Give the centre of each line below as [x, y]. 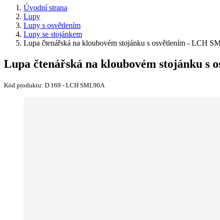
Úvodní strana [45, 8]
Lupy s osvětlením [52, 25]
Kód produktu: [24, 85]
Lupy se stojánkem [53, 34]
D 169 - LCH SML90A [75, 85]
